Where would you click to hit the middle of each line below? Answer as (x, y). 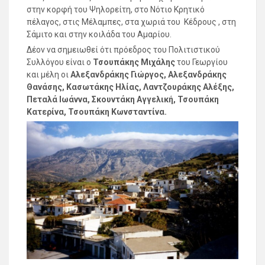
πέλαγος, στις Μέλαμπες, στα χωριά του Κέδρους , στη (131, 22)
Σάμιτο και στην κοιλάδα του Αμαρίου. (99, 34)
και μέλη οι (49, 74)
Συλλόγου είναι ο (60, 62)
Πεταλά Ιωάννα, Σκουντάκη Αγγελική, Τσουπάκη (123, 99)
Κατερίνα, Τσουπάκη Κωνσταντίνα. (97, 112)
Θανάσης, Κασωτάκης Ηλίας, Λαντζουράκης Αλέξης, (130, 87)
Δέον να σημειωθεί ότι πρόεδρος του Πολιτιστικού (123, 49)
